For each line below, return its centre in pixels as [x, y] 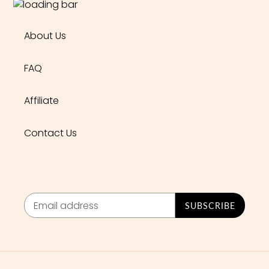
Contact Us [50, 133]
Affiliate [41, 100]
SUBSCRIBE [210, 205]
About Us [45, 35]
